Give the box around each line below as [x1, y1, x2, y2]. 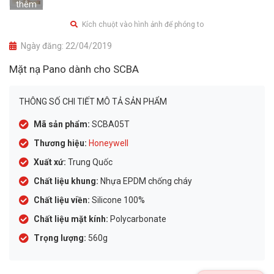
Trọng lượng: [34, 233, 86, 243]
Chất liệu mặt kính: [34, 214, 108, 224]
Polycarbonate [108, 214, 166, 224]
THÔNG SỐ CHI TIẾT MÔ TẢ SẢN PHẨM [19, 97, 167, 106]
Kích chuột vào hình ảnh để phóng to [80, 20, 204, 29]
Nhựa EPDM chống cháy [98, 176, 192, 186]
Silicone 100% [90, 195, 145, 205]
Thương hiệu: [34, 138, 87, 148]
